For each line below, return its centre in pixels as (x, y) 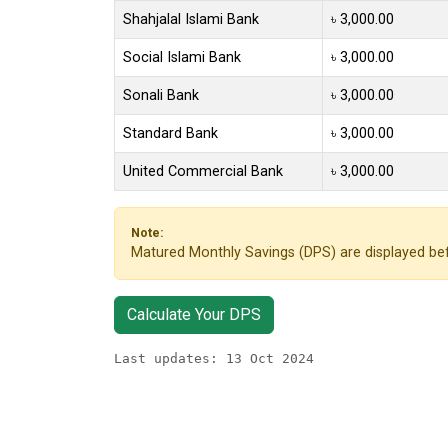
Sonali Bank (161, 95)
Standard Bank (170, 133)
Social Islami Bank (182, 57)
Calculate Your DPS (194, 314)
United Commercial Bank (203, 171)
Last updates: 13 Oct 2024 (214, 358)
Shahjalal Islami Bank (191, 19)
